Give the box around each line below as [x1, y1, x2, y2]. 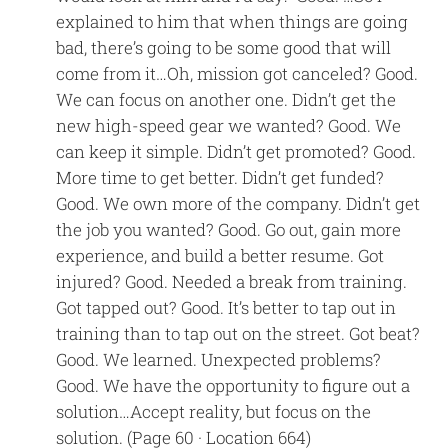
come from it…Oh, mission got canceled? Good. [56, 61, 419, 85]
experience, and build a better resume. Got [56, 243, 385, 267]
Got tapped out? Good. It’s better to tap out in [56, 295, 397, 319]
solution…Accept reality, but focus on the [56, 399, 372, 423]
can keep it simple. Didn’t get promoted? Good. [56, 139, 417, 163]
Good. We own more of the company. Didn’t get [56, 191, 421, 215]
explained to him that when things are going [56, 9, 409, 33]
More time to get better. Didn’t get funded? [56, 165, 385, 189]
